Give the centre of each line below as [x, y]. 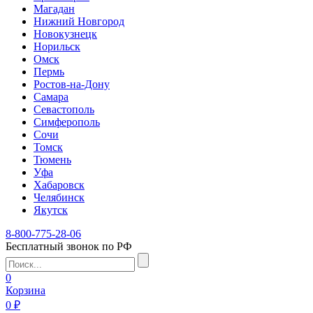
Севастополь [64, 109]
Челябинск [59, 197]
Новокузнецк [65, 34]
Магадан [54, 9]
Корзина [26, 290]
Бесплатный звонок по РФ [69, 246]
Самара [51, 97]
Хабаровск [59, 185]
